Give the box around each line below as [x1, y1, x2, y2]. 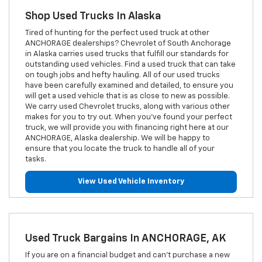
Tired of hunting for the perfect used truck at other [25, 29, 209, 37]
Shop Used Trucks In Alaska [25, 11, 161, 22]
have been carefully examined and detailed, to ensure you [25, 82, 233, 90]
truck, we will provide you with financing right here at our [25, 124, 229, 132]
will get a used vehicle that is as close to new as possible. [25, 92, 230, 101]
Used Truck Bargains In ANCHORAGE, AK [25, 233, 226, 244]
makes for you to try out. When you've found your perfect [25, 113, 232, 122]
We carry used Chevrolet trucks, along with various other [25, 103, 230, 111]
